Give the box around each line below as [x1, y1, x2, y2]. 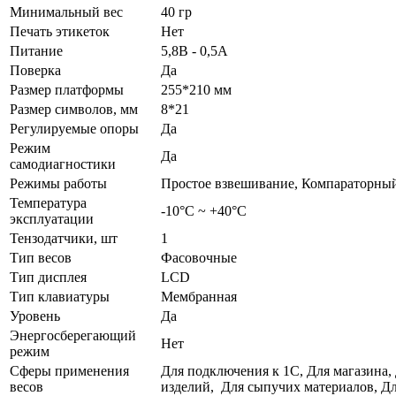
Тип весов [10, 249, 72, 265]
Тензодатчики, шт [10, 230, 118, 246]
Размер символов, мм [10, 101, 138, 117]
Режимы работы [10, 175, 107, 191]
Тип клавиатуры [10, 288, 110, 304]
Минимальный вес [10, 4, 123, 19]
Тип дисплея [10, 269, 87, 285]
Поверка [10, 62, 61, 78]
